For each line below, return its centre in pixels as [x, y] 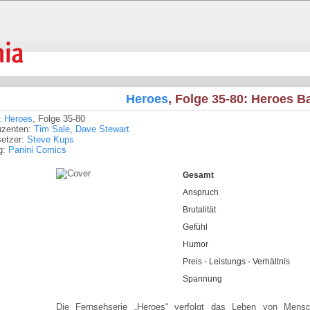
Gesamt [198, 175]
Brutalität [199, 210]
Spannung [202, 279]
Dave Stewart [102, 129]
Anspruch [200, 192]
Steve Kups [51, 139]
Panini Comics [37, 150]
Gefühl [195, 227]
